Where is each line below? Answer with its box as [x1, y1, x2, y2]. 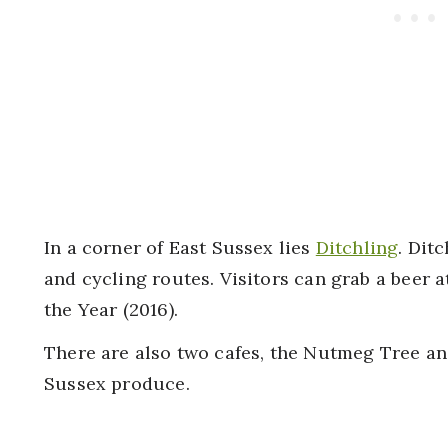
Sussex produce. [44, 372, 201, 395]
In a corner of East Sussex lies [44, 236, 316, 259]
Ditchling [315, 236, 399, 259]
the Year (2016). [44, 298, 178, 321]
